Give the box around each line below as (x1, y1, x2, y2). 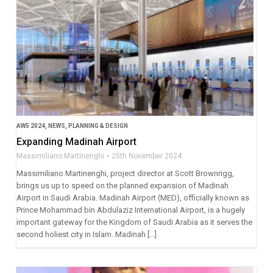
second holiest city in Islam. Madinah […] (16, 229, 157, 239)
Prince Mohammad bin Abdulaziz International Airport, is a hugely (16, 205, 245, 214)
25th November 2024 (111, 151, 182, 160)
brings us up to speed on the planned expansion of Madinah (16, 180, 229, 190)
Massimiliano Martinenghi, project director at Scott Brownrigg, (16, 168, 234, 178)
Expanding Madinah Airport (16, 135, 136, 147)
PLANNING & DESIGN (68, 122, 128, 129)
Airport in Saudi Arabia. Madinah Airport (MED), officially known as (16, 193, 249, 202)
